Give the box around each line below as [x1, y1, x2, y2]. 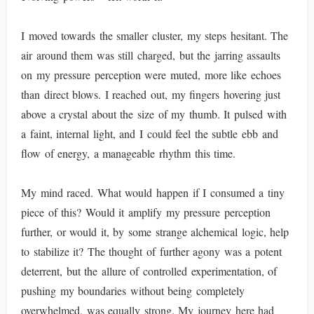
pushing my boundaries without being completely [21, 283, 245, 298]
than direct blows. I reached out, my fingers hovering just [21, 87, 281, 102]
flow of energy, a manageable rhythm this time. [21, 146, 236, 161]
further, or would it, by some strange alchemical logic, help [21, 224, 289, 239]
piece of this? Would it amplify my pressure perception [21, 205, 271, 219]
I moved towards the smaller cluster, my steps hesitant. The [21, 28, 289, 43]
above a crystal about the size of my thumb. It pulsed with [21, 107, 287, 121]
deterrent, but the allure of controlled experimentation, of [21, 264, 278, 278]
